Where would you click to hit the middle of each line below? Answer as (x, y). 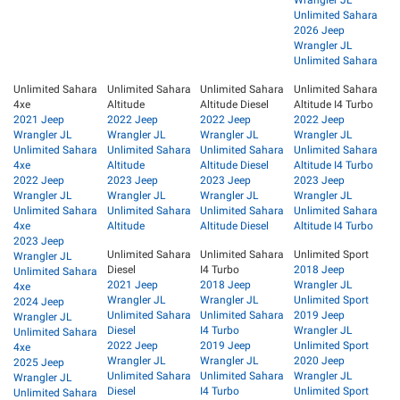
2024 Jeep (39, 302)
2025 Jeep (39, 363)
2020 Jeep (319, 361)
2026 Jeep (319, 31)
